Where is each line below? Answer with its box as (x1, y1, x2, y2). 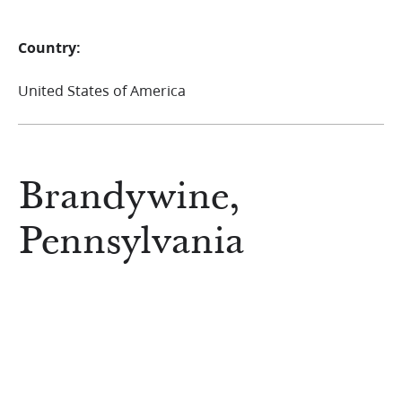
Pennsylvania (18, 217, 244, 267)
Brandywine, (18, 172, 240, 223)
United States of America (18, 80, 186, 100)
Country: (18, 37, 81, 57)
